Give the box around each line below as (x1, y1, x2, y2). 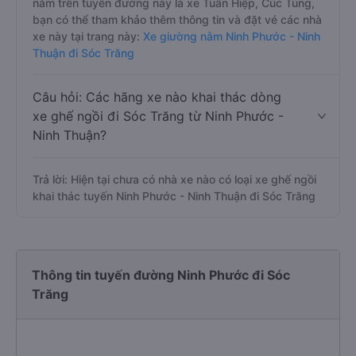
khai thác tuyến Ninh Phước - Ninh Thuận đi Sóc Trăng (33, 189, 315, 203)
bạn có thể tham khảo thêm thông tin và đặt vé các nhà (33, 13, 322, 26)
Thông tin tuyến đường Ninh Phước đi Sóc (32, 267, 290, 283)
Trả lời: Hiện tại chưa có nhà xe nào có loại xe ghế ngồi (33, 172, 316, 186)
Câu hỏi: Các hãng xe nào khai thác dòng (33, 89, 281, 105)
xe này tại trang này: (33, 29, 140, 43)
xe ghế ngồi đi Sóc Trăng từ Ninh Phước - (33, 108, 284, 124)
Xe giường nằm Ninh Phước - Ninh (140, 29, 320, 43)
